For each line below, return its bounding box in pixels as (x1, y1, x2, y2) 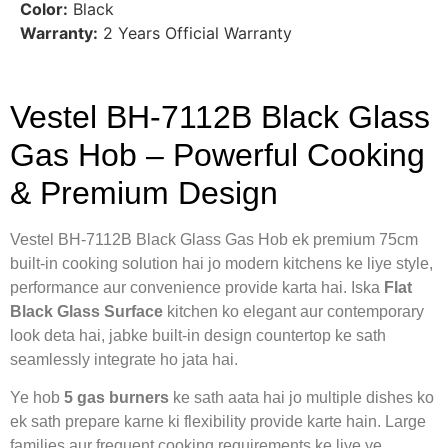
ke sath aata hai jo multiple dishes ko (169, 388, 434, 406)
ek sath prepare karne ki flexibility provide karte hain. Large (10, 412, 426, 430)
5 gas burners (64, 388, 169, 406)
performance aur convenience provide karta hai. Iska (10, 278, 384, 296)
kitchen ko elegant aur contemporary (163, 302, 424, 320)
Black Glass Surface (10, 302, 163, 320)
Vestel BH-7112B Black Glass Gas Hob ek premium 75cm (10, 230, 418, 248)
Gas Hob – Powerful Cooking (10, 136, 425, 173)
